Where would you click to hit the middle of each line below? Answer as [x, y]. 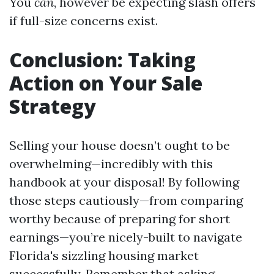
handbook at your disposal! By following [124, 182]
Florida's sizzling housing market [104, 255]
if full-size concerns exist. [83, 20]
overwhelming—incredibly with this [111, 164]
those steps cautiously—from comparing [126, 200]
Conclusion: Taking [102, 60]
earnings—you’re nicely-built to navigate [126, 237]
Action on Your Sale [106, 83]
